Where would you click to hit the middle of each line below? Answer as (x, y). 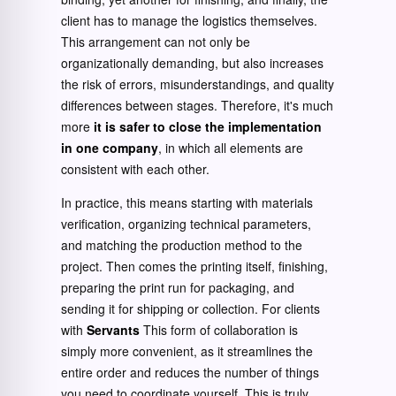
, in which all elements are (231, 148)
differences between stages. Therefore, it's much (197, 105)
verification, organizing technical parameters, (186, 224)
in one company (110, 148)
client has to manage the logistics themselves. (189, 20)
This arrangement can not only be (156, 42)
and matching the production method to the (182, 245)
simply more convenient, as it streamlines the (187, 351)
